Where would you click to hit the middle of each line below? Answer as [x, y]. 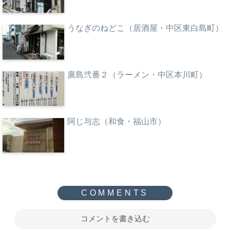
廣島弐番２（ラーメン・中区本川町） [137, 74]
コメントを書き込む [115, 219]
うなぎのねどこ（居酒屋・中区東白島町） [145, 28]
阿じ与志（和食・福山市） [117, 121]
